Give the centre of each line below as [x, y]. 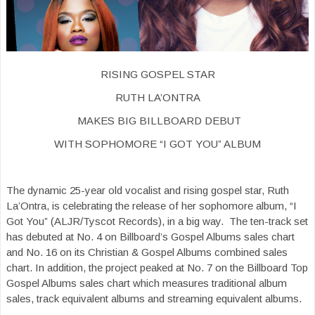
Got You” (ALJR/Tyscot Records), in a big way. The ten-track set [157, 221]
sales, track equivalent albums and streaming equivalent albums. [155, 299]
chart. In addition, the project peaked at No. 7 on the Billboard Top [157, 268]
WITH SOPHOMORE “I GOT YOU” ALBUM [157, 144]
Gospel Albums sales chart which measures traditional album [147, 283]
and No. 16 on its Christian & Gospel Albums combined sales [147, 252]
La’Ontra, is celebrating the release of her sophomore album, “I [152, 206]
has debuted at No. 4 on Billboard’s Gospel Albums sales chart [150, 237]
